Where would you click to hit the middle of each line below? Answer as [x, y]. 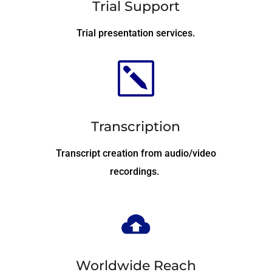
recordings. [136, 172]
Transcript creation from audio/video [136, 154]
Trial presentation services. [136, 33]
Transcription [136, 127]
